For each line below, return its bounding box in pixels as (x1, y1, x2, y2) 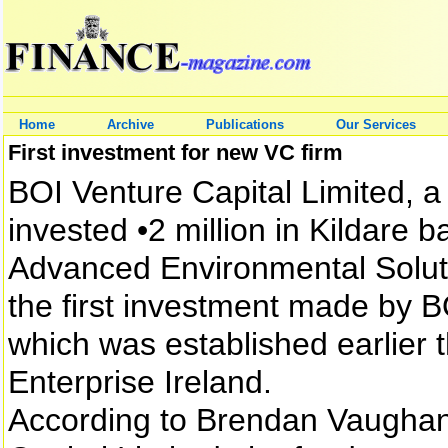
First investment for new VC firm (8, 140, 343, 165)
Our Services (336, 117, 416, 132)
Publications (206, 117, 284, 132)
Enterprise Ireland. (8, 364, 272, 400)
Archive (107, 117, 154, 132)
